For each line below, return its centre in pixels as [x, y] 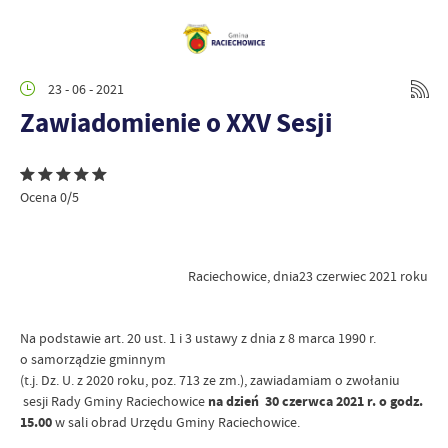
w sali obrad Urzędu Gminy [135, 422]
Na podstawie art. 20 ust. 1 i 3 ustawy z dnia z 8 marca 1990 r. [198, 338]
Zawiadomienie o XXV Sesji [176, 122]
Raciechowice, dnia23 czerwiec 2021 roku [308, 276]
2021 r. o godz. [379, 401]
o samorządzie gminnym [93, 359]
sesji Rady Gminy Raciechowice [114, 401]
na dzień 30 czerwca [272, 401]
